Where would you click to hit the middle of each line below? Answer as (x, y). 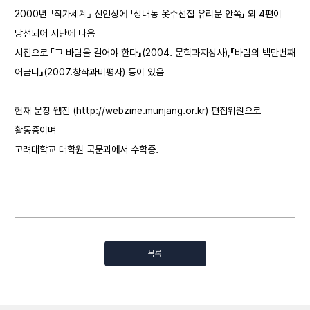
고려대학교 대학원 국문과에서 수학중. (86, 149)
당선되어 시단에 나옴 (55, 33)
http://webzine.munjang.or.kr (141, 110)
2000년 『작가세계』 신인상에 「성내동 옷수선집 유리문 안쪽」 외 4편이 (148, 13)
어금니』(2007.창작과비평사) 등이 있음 (89, 72)
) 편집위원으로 (233, 110)
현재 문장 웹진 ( (45, 110)
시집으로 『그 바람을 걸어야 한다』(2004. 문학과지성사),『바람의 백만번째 (155, 52)
